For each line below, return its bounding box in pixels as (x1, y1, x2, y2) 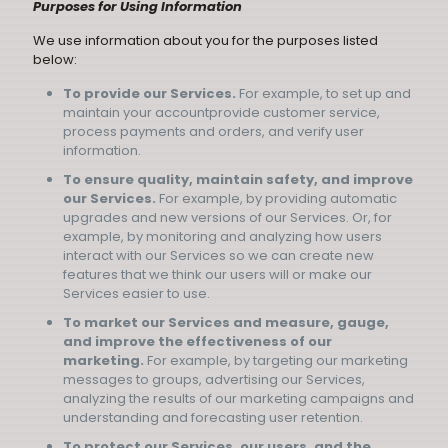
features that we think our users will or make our (63, 265, 372, 284)
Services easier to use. (63, 284, 210, 303)
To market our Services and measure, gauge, (63, 313, 389, 332)
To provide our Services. (63, 84, 236, 103)
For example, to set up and (236, 84, 411, 103)
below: (33, 50, 77, 69)
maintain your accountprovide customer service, (63, 103, 380, 122)
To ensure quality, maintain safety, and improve (63, 170, 413, 189)
